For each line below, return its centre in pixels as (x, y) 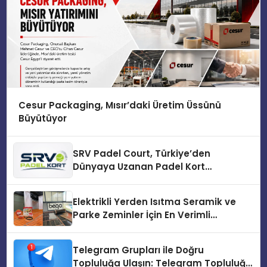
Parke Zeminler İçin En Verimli (142, 215)
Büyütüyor (42, 118)
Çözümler (96, 228)
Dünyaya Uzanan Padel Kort (139, 167)
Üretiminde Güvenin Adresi (136, 180)
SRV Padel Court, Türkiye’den (142, 154)
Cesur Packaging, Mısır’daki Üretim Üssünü (119, 105)
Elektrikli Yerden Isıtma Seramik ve (155, 202)
